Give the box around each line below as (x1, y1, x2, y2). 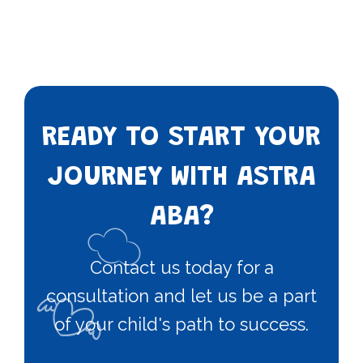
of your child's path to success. (54, 313, 309, 335)
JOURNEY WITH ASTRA (47, 163, 316, 192)
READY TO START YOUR (42, 123, 321, 152)
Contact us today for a (89, 256, 274, 278)
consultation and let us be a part (46, 284, 317, 306)
